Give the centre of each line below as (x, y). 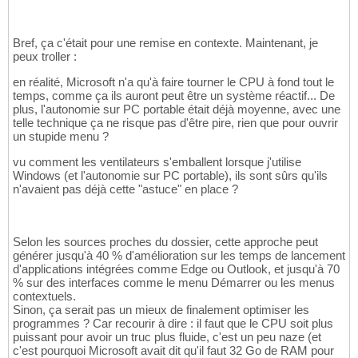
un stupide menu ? (61, 137)
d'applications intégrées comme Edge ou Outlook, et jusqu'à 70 (176, 269)
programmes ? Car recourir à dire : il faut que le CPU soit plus (173, 324)
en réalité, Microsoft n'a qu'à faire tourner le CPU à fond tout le (173, 82)
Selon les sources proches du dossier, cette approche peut (165, 242)
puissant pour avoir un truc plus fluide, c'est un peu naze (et (167, 337)
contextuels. (44, 296)
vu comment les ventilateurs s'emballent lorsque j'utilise (157, 162)
